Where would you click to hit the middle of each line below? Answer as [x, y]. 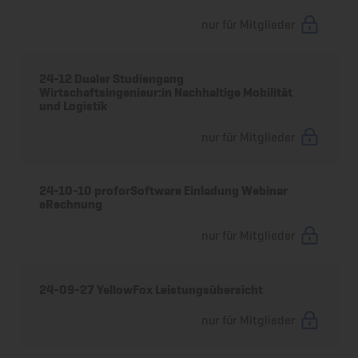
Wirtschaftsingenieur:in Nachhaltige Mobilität [166, 92]
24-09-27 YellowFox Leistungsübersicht [151, 289]
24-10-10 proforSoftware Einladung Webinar [164, 191]
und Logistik [74, 105]
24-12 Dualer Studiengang [112, 78]
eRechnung [71, 205]
